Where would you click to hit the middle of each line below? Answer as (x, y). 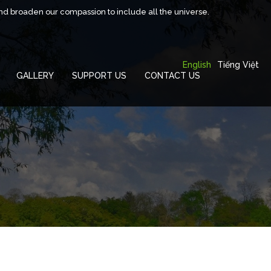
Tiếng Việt (238, 65)
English (197, 65)
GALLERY (35, 76)
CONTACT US (172, 76)
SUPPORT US (99, 76)
